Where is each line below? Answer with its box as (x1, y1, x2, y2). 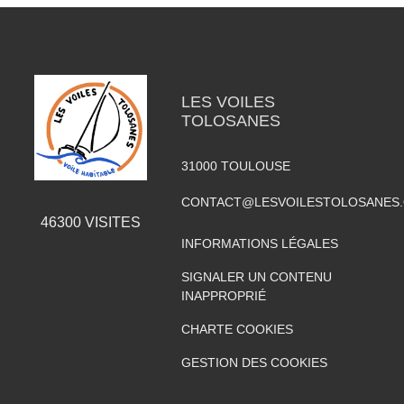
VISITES (80, 215, 141, 231)
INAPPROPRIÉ (180, 288, 266, 303)
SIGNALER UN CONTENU (180, 269, 332, 284)
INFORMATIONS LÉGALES (180, 235, 338, 251)
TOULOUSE (220, 158, 290, 173)
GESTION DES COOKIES (180, 354, 327, 370)
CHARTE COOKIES (180, 321, 293, 336)
